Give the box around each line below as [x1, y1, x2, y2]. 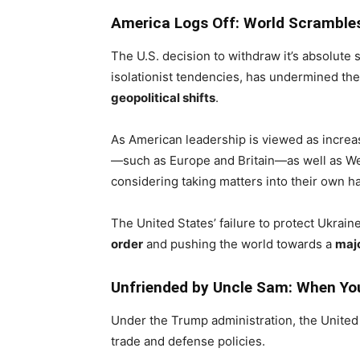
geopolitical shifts [111, 90, 215, 105]
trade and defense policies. [111, 333, 265, 349]
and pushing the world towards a [143, 236, 335, 252]
